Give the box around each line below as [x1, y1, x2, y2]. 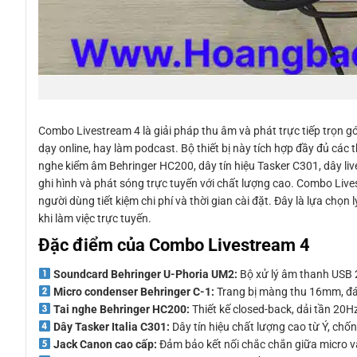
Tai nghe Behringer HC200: [53, 302, 190, 316]
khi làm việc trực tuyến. [38, 211, 151, 225]
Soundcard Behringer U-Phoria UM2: [53, 267, 237, 280]
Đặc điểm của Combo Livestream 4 [38, 233, 310, 255]
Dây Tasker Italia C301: [53, 320, 170, 333]
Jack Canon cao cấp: [53, 337, 157, 351]
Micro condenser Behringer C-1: [53, 284, 214, 298]
